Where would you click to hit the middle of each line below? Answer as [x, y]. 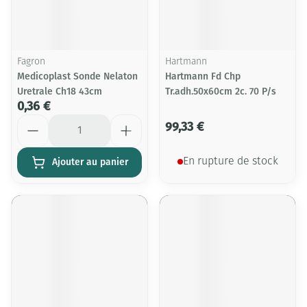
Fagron [31, 62]
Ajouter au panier [90, 162]
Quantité [38, 120]
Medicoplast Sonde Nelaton [77, 76]
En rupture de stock [230, 162]
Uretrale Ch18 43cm [60, 91]
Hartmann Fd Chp [203, 76]
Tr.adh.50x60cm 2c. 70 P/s [221, 91]
